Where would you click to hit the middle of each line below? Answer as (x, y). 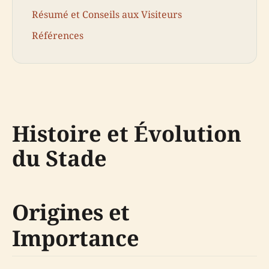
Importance (76, 238)
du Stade (59, 159)
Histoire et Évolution (127, 134)
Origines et (71, 213)
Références (58, 36)
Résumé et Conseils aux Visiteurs (107, 15)
